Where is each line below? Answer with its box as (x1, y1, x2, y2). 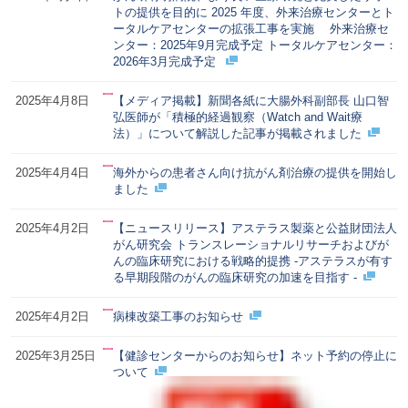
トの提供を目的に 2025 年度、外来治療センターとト (112, 5, 394, 19)
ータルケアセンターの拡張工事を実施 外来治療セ (112, 21, 389, 36)
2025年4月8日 (15, 93, 89, 107)
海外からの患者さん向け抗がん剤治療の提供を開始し (112, 165, 397, 179)
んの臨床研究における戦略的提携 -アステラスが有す (112, 253, 393, 268)
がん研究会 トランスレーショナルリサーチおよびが (112, 237, 389, 251)
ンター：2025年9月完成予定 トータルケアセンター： (112, 37, 397, 52)
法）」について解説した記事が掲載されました (112, 126, 362, 140)
